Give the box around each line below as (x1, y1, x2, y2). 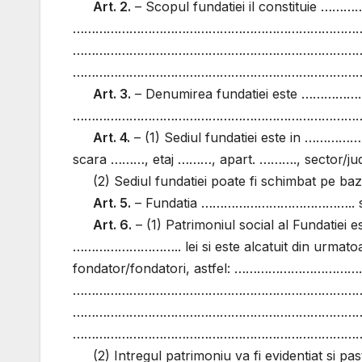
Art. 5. (93, 195, 132, 212)
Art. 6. (93, 217, 133, 234)
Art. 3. (93, 86, 132, 103)
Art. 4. (93, 129, 131, 146)
